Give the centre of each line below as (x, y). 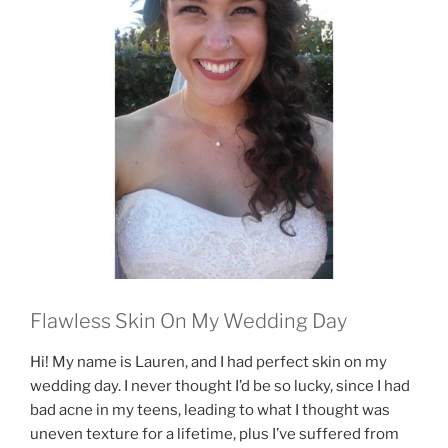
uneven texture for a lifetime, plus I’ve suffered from (214, 433)
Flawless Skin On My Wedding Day (188, 320)
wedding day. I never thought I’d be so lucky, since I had (220, 385)
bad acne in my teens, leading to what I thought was (210, 409)
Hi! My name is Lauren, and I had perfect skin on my (208, 361)
